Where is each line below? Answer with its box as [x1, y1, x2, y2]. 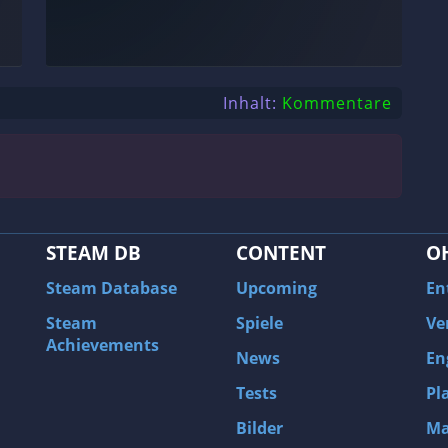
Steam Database [46, 277, 177, 299]
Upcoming [236, 277, 317, 299]
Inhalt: [223, 92, 277, 114]
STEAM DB [46, 239, 141, 266]
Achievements [46, 334, 159, 356]
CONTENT [236, 239, 326, 266]
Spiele [236, 312, 283, 334]
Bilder [236, 417, 283, 439]
